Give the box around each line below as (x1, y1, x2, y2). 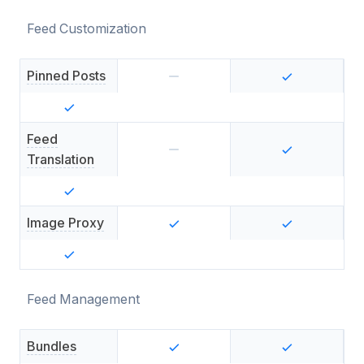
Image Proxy (27, 214, 104, 231)
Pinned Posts (27, 67, 106, 84)
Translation (27, 151, 94, 167)
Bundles (27, 338, 76, 354)
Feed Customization (27, 20, 146, 37)
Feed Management (27, 291, 140, 307)
